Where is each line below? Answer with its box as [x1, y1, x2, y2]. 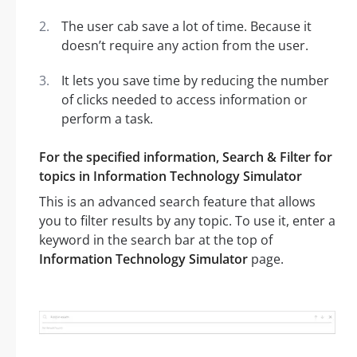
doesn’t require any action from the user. [61, 37, 308, 55]
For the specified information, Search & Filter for [39, 148, 332, 167]
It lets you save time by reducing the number [61, 72, 329, 90]
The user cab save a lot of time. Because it [61, 18, 312, 36]
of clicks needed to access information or [61, 91, 308, 109]
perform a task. [61, 110, 153, 128]
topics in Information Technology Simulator [39, 167, 302, 186]
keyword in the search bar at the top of [39, 231, 273, 249]
